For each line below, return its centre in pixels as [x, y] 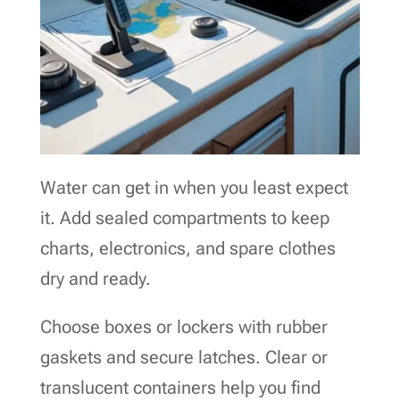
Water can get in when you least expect [194, 187]
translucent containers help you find [180, 387]
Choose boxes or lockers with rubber [183, 326]
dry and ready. [95, 278]
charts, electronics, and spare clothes [187, 248]
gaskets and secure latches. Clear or [183, 357]
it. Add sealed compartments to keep [184, 217]
